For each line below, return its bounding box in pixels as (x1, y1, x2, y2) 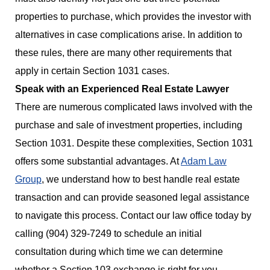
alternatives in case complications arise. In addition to (15, 30, 242, 40)
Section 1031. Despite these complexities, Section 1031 (15, 138, 253, 149)
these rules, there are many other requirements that (15, 48, 231, 58)
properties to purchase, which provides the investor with (15, 11, 251, 22)
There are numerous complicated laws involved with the (15, 102, 253, 113)
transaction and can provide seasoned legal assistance (15, 192, 250, 203)
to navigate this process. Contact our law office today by (15, 210, 251, 221)
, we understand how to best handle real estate (42, 174, 240, 185)
